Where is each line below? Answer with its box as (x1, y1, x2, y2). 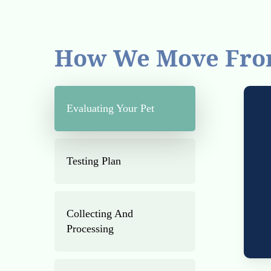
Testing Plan (67, 154, 122, 167)
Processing (67, 222, 114, 235)
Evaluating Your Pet (67, 102, 155, 114)
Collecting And (67, 207, 134, 220)
